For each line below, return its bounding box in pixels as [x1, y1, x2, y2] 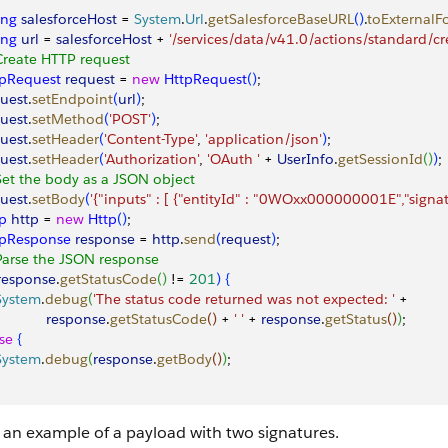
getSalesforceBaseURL [208, 10, 354, 28]
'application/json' [205, 130, 322, 148]
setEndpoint [32, 90, 113, 108]
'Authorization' [104, 150, 199, 168]
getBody [157, 350, 212, 368]
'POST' [109, 110, 151, 128]
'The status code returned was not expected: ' [93, 290, 395, 308]
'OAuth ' [207, 150, 260, 168]
